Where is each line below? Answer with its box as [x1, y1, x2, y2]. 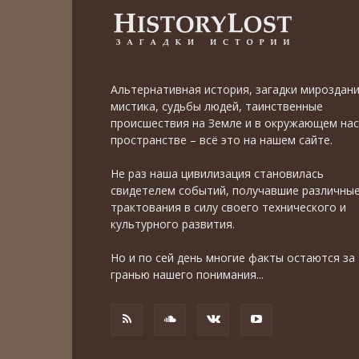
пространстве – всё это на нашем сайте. [111, 132, 333, 147]
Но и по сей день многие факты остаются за [111, 250, 355, 265]
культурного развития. [111, 216, 235, 232]
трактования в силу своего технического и [111, 200, 346, 215]
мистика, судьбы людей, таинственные [111, 99, 323, 114]
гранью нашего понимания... [111, 267, 264, 282]
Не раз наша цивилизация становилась [111, 166, 324, 181]
